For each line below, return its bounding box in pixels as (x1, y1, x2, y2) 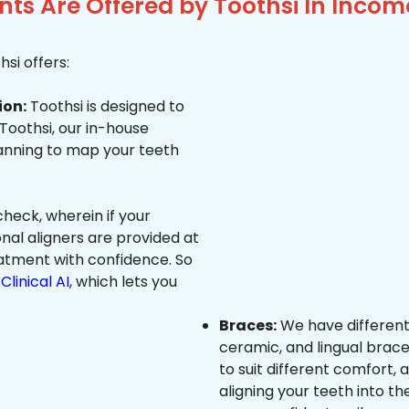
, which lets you (69, 271, 177, 293)
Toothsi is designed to (26, 96, 184, 118)
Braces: (219, 315, 277, 337)
